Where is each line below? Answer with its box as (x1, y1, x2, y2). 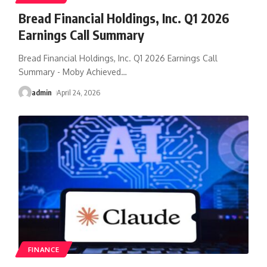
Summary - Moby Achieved (18, 66, 121, 77)
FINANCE (27, 244, 60, 254)
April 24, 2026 (57, 87, 101, 97)
